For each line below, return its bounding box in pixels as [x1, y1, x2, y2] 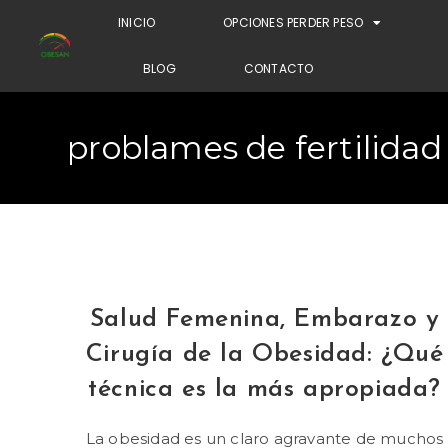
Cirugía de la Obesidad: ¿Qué [85, 342, 444, 367]
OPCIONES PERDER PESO [223, 14, 364, 31]
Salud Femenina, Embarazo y [89, 307, 440, 332]
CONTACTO [243, 60, 314, 77]
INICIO [118, 14, 156, 31]
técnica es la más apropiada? [88, 377, 442, 402]
